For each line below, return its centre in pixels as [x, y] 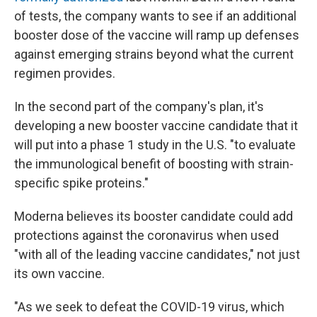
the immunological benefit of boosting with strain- [154, 163]
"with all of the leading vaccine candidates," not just [157, 254]
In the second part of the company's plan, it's [139, 106]
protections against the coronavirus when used [146, 235]
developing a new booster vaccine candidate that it [156, 125]
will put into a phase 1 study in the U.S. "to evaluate [155, 144]
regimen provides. [65, 73]
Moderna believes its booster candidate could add [154, 216]
